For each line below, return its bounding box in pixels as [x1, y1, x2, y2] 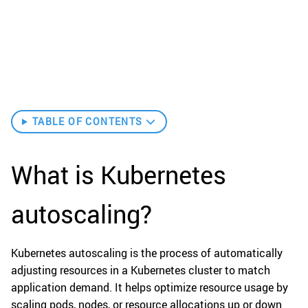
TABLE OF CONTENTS [32, 114, 143, 128]
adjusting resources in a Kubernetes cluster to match [11, 263, 270, 278]
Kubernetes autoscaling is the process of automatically [11, 245, 283, 261]
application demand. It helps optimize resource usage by [11, 280, 288, 296]
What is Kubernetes [11, 158, 226, 192]
